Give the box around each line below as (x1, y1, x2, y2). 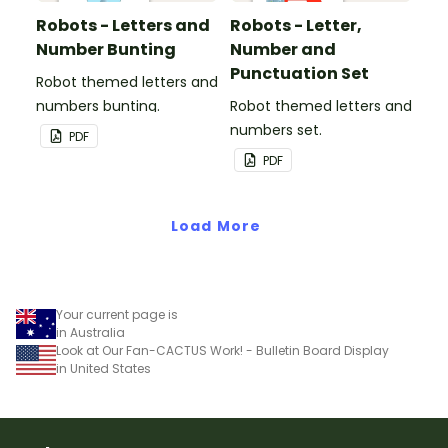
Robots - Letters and (36, 13, 210, 37)
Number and (230, 37, 336, 61)
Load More (171, 215, 261, 236)
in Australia (56, 323, 125, 341)
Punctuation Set (230, 61, 369, 85)
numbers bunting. (36, 95, 160, 116)
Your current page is (56, 305, 178, 323)
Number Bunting (36, 37, 176, 61)
